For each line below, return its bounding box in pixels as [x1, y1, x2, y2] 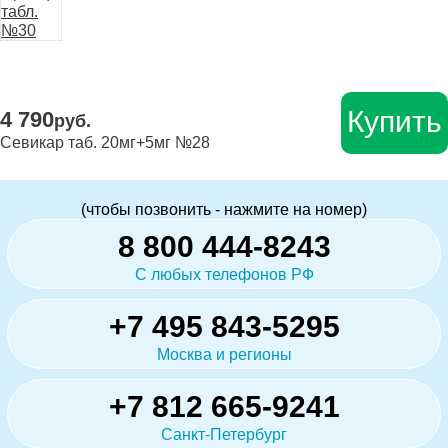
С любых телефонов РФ [134, 265, 314, 283]
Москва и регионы [156, 345, 292, 363]
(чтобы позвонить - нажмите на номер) [81, 200, 367, 218]
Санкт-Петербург [161, 425, 287, 443]
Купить [347, 104, 442, 138]
